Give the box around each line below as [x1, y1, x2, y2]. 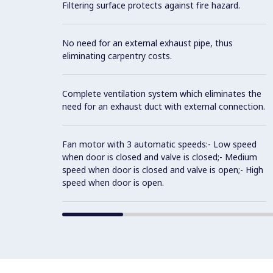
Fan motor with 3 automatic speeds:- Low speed [62, 138, 257, 150]
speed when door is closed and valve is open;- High [62, 163, 263, 175]
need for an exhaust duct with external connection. [62, 100, 265, 112]
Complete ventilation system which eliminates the [62, 87, 261, 99]
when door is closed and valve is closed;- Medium [62, 151, 257, 163]
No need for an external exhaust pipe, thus [62, 37, 233, 49]
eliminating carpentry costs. [62, 49, 172, 62]
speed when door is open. [62, 176, 164, 188]
